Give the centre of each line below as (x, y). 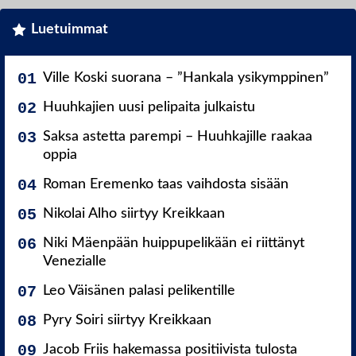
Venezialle (75, 262)
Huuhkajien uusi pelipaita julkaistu (149, 108)
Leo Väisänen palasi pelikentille (139, 291)
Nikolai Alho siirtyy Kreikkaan (134, 214)
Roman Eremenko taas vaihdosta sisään (166, 185)
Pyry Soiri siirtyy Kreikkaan (127, 321)
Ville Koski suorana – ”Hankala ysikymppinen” (186, 78)
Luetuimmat (70, 30)
